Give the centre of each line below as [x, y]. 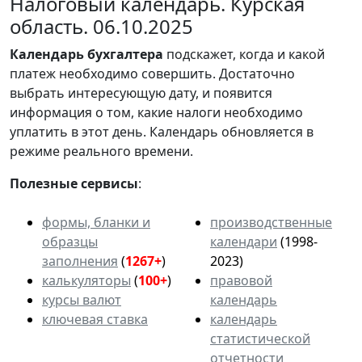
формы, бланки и [96, 222]
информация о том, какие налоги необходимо [156, 112]
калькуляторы [86, 280]
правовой [241, 280]
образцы [70, 241]
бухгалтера [125, 54]
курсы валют [82, 299]
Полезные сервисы [74, 183]
